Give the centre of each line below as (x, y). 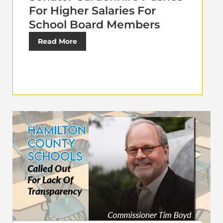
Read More (57, 42)
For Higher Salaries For (92, 11)
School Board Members (94, 25)
